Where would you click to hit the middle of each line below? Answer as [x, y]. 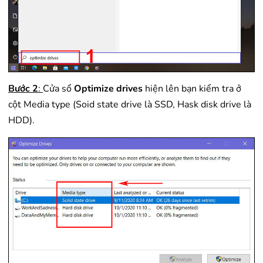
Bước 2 [23, 88]
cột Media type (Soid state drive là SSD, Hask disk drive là [130, 104]
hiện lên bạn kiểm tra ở [192, 88]
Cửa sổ [58, 88]
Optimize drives [108, 88]
